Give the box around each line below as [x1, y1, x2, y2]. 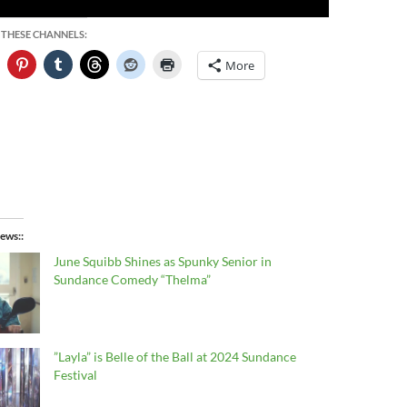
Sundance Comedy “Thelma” [53, 271, 211, 287]
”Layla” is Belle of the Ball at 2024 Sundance [53, 349, 296, 364]
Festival [53, 367, 97, 382]
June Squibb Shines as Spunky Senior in [53, 253, 272, 269]
